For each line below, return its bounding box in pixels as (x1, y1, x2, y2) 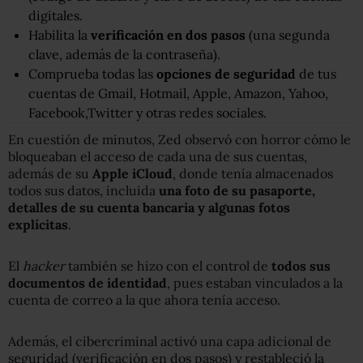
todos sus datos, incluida (8, 181, 156, 199)
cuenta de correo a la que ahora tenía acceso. (8, 291, 280, 308)
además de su (8, 164, 92, 181)
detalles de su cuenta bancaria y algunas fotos (8, 199, 290, 216)
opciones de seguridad (156, 65, 296, 82)
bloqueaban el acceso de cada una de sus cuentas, (8, 147, 307, 164)
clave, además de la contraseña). (28, 45, 220, 62)
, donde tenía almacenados (173, 164, 333, 181)
